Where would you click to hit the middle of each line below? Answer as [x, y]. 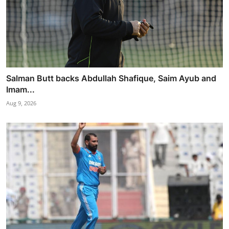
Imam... [20, 90]
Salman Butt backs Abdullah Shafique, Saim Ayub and [111, 78]
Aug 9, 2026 [21, 103]
